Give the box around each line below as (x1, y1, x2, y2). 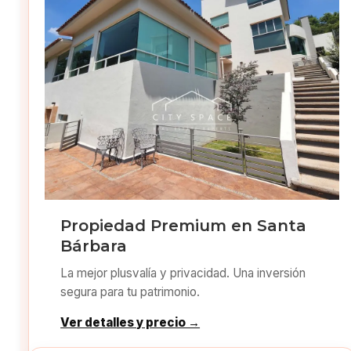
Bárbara (60, 236, 128, 255)
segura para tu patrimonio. (60, 284, 201, 299)
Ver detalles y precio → (60, 314, 201, 330)
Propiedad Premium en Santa (60, 215, 307, 235)
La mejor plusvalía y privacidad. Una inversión (60, 265, 306, 280)
